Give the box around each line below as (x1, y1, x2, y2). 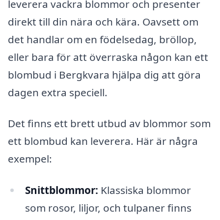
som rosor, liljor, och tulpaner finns (25, 200, 192, 215)
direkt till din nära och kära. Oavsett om (8, 14, 198, 28)
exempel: (8, 152, 52, 166)
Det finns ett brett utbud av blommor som (8, 116, 211, 131)
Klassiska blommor (98, 183, 191, 197)
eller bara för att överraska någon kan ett (8, 50, 208, 64)
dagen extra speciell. (8, 85, 108, 99)
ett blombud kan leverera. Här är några (8, 134, 198, 148)
